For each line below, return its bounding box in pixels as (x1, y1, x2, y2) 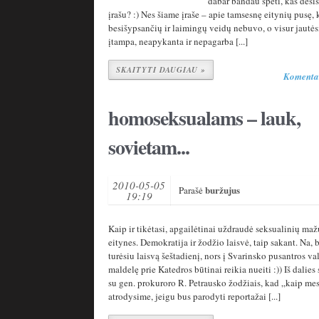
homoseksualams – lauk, (108, 103, 300, 132)
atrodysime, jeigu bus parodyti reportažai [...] (108, 290, 281, 303)
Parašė (179, 184, 205, 197)
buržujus (205, 183, 240, 197)
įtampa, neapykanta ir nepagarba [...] (108, 35, 248, 48)
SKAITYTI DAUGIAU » (116, 64, 206, 75)
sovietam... (108, 132, 189, 162)
